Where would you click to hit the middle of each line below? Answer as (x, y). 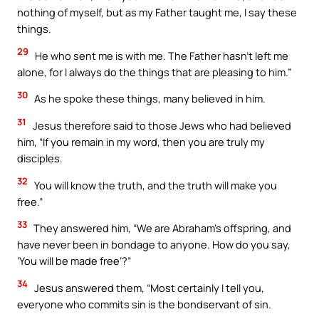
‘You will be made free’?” (74, 261)
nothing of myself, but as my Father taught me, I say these (157, 12)
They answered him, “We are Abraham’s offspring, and (161, 228)
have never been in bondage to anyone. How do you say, (154, 245)
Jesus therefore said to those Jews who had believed (161, 125)
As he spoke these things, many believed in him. (149, 99)
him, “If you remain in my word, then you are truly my (141, 141)
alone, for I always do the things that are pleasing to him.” (154, 72)
